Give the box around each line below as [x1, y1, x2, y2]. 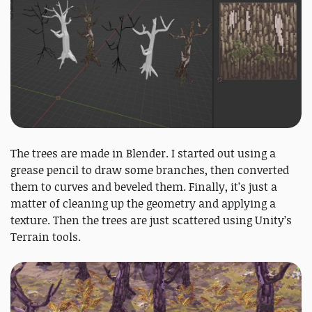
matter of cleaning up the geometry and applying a [10, 196, 276, 212]
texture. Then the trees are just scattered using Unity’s [10, 212, 292, 228]
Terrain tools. [10, 229, 84, 245]
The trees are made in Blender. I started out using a [10, 146, 276, 162]
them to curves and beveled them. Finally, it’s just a [10, 179, 277, 195]
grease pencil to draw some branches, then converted [10, 162, 289, 178]
